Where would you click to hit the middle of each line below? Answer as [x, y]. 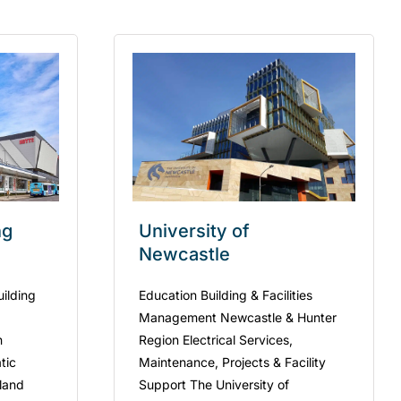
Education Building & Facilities [226, 294]
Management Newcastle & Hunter [238, 317]
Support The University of [214, 384]
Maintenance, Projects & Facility [233, 362]
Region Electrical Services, [216, 339]
